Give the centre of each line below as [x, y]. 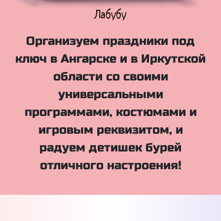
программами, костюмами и [110, 112]
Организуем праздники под [110, 41]
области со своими [110, 76]
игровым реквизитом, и [110, 130]
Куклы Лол [110, 14]
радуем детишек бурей [110, 147]
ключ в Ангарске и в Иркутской [110, 59]
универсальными [110, 94]
